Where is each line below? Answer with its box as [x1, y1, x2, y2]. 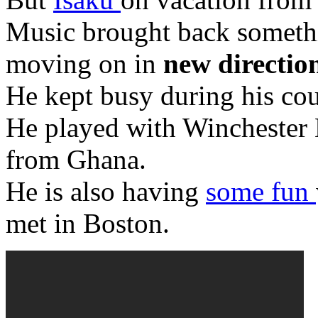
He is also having [6, 175, 206, 207]
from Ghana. [6, 143, 146, 175]
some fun [206, 175, 316, 207]
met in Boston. [6, 207, 170, 238]
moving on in [6, 48, 163, 79]
